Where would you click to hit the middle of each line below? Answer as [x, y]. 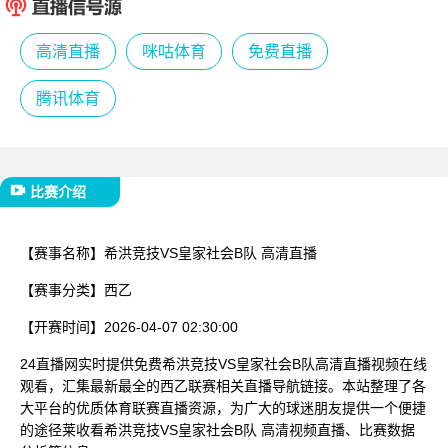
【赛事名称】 [62, 252]
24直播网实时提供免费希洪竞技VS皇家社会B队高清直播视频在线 [223, 363]
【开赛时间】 [62, 326]
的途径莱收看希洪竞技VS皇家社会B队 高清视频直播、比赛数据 [217, 429]
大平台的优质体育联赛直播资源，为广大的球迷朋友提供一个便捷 [223, 407]
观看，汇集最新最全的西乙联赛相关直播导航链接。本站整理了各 [223, 385]
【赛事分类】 [62, 289]
